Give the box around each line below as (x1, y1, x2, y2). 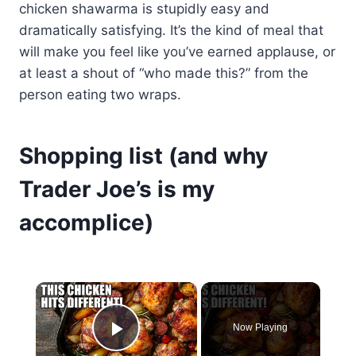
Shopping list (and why (19, 141, 268, 169)
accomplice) (19, 208, 153, 236)
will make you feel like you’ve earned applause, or (19, 43, 335, 60)
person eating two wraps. (19, 86, 181, 103)
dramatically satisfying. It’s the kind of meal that (19, 21, 323, 38)
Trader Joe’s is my (19, 175, 215, 203)
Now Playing (233, 321, 288, 333)
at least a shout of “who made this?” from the (19, 64, 308, 81)
